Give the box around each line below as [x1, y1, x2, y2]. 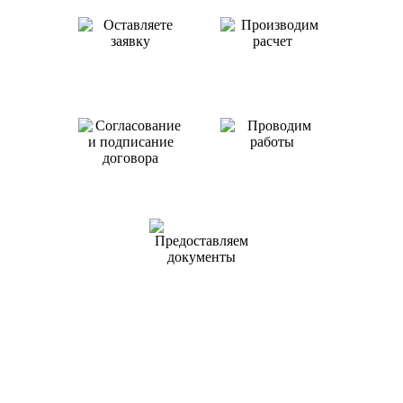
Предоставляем [154, 264, 248, 280]
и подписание [87, 180, 174, 195]
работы [250, 164, 295, 179]
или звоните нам [79, 63, 183, 78]
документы [166, 279, 236, 294]
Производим [233, 49, 311, 64]
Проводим [240, 149, 305, 165]
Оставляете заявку [74, 49, 187, 64]
